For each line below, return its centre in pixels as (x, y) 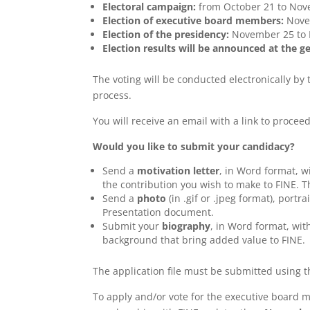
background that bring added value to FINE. (204, 240)
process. (112, 95)
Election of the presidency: (166, 35)
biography (186, 226)
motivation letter (179, 171)
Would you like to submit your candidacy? (194, 147)
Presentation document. (158, 212)
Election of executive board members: (193, 21)
